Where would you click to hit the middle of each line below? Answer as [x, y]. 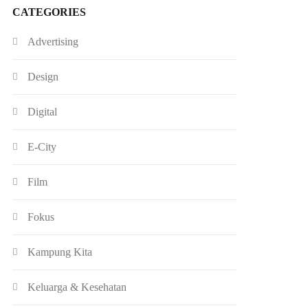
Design [43, 76]
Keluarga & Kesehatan [77, 287]
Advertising [53, 41]
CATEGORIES [49, 12]
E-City [42, 146]
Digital [43, 111]
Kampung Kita [60, 252]
